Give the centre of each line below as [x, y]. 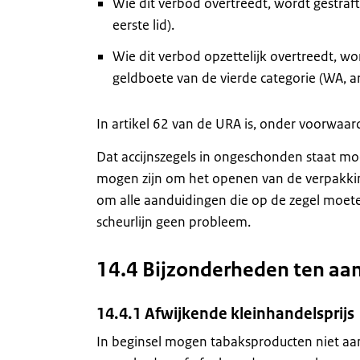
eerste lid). [143, 25]
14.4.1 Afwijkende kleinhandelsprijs [225, 314]
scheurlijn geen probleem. [174, 222]
